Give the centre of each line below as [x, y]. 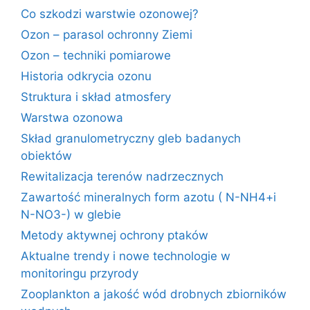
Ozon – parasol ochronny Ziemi [107, 35]
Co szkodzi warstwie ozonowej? [110, 14]
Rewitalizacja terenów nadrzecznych [122, 176]
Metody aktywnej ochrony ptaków [115, 235]
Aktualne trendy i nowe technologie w [126, 256]
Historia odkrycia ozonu [86, 76]
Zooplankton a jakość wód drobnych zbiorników [154, 294]
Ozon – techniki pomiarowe [96, 55]
